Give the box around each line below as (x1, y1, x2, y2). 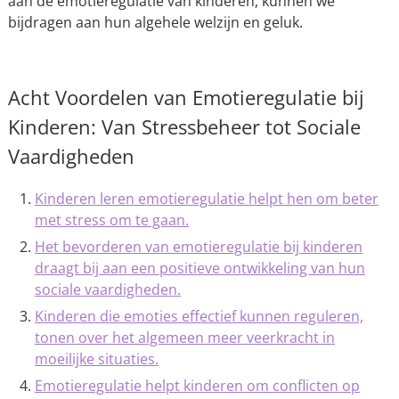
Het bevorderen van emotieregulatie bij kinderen (34, 237, 362, 257)
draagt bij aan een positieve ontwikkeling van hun (34, 258, 365, 279)
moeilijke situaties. (34, 349, 159, 370)
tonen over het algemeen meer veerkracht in (34, 328, 335, 348)
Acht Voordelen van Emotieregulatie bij (7, 84, 364, 111)
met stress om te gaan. (34, 210, 189, 231)
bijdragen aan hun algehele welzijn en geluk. (7, 12, 303, 33)
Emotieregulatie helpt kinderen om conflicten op (34, 376, 360, 396)
